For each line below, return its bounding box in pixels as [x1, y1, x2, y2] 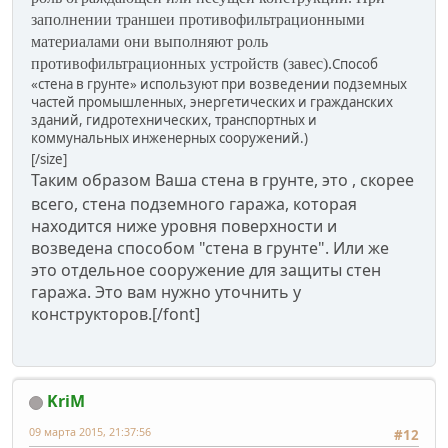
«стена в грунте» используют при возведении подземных [31, 74, 407, 93]
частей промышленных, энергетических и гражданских [31, 92, 393, 111]
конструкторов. [31, 302, 152, 325]
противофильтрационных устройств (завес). [31, 54, 332, 72]
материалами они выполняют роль [31, 32, 268, 50]
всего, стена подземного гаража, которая [31, 192, 357, 215]
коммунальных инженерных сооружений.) [31, 128, 308, 147]
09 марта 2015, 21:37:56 [29, 423, 151, 439]
